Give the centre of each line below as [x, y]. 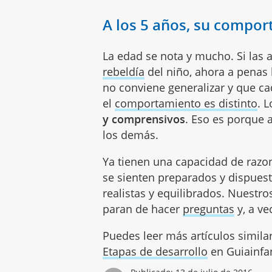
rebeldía [124, 72]
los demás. [131, 135]
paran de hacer [143, 209]
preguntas [209, 209]
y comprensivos [144, 119]
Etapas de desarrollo [155, 252]
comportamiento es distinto [186, 104]
